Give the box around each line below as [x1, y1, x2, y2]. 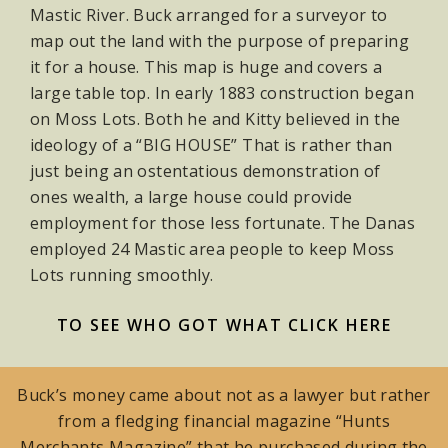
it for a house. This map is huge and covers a [30, 56, 383, 79]
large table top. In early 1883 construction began [30, 82, 415, 105]
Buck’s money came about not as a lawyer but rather [17, 384, 431, 407]
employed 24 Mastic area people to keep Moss [30, 238, 395, 261]
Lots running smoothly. [30, 264, 214, 287]
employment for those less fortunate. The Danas [30, 212, 415, 235]
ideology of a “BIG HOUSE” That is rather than [30, 134, 393, 157]
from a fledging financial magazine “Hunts [58, 410, 390, 433]
